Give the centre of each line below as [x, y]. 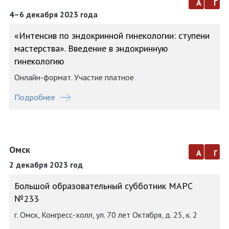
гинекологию [39, 61]
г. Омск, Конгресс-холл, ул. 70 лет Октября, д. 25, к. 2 [106, 215]
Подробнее [35, 97]
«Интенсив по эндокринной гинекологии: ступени [112, 36]
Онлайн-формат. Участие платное [74, 77]
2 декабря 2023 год [46, 165]
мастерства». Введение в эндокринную [91, 48]
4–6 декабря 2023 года [53, 14]
